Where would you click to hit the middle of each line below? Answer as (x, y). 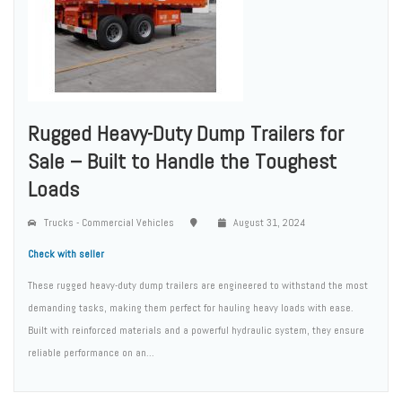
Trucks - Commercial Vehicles (108, 222)
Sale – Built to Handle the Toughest (182, 161)
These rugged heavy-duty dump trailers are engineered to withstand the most (198, 285)
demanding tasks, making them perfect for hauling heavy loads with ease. (191, 307)
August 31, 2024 (268, 222)
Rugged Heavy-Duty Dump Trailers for (186, 133)
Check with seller (66, 253)
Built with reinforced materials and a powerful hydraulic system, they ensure (196, 330)
